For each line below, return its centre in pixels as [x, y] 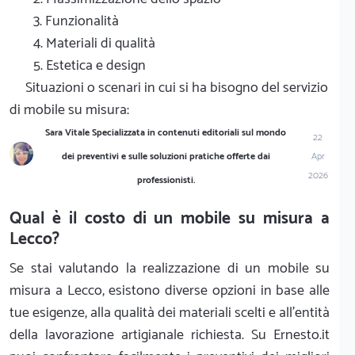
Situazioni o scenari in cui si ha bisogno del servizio [177, 88]
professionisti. [166, 180]
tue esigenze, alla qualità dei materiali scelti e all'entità [170, 313]
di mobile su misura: [69, 110]
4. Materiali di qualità [94, 43]
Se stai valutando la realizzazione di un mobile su [170, 268]
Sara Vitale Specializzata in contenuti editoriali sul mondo [166, 132]
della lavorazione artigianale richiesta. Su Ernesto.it [170, 335]
